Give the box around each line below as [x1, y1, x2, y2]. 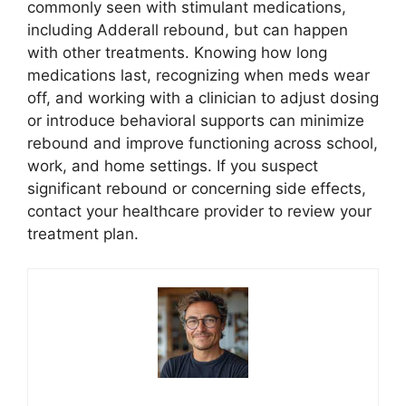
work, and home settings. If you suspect [27, 156, 318, 175]
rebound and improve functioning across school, [27, 133, 378, 152]
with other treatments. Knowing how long [27, 43, 327, 62]
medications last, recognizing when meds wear [27, 65, 370, 84]
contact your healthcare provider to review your [27, 201, 372, 220]
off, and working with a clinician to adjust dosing [27, 88, 379, 107]
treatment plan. [27, 224, 139, 243]
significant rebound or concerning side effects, [27, 179, 366, 198]
